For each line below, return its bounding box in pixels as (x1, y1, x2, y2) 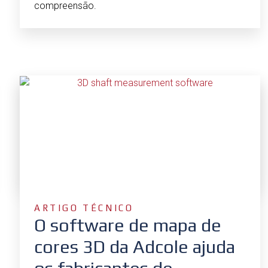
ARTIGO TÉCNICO (34, 203, 134, 214)
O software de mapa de (34, 215, 221, 236)
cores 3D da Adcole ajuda (34, 236, 235, 258)
